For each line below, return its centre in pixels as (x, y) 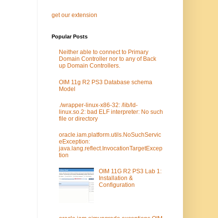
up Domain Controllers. (90, 66)
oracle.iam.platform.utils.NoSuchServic (110, 135)
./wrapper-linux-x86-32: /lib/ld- (98, 105)
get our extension (74, 15)
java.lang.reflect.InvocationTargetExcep (111, 148)
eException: (74, 141)
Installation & (116, 178)
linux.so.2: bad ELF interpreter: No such (111, 112)
